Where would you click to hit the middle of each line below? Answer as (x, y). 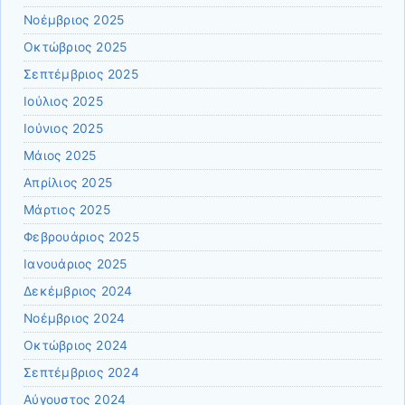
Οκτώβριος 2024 (76, 346)
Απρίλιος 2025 (68, 183)
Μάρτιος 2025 (67, 210)
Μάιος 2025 (60, 156)
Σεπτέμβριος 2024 (81, 373)
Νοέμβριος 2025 (74, 20)
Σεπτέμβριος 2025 (81, 75)
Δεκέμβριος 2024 (78, 292)
